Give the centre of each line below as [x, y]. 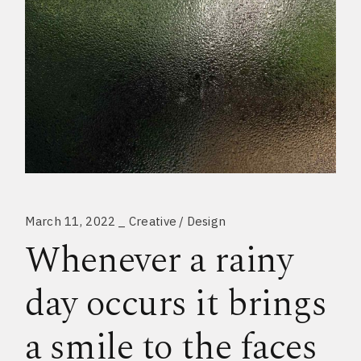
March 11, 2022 [71, 221]
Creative [153, 221]
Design [206, 221]
